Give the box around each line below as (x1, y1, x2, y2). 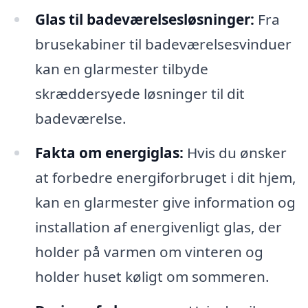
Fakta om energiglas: (34, 142, 184, 162)
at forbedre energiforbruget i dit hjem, (34, 167, 296, 187)
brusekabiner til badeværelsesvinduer (34, 34, 291, 54)
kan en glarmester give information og (34, 192, 296, 212)
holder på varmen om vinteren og (34, 241, 263, 261)
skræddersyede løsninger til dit (34, 84, 245, 104)
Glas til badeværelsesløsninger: (34, 10, 254, 30)
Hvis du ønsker (183, 142, 287, 162)
